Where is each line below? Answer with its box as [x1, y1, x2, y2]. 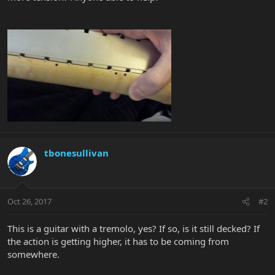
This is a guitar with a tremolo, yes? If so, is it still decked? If [7, 222, 260, 235]
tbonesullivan [44, 146, 109, 159]
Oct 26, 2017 [7, 196, 52, 207]
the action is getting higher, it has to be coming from [7, 235, 229, 248]
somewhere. [7, 248, 60, 261]
